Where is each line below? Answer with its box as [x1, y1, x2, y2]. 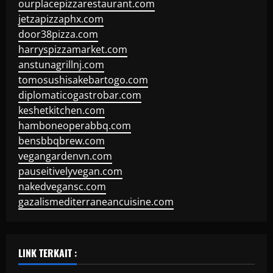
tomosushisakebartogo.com [18, 73, 148, 87]
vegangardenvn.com [18, 149, 112, 163]
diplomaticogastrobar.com [18, 88, 141, 102]
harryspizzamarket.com [18, 43, 127, 56]
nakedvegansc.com [18, 180, 106, 193]
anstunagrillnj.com [18, 58, 104, 71]
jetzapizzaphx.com [18, 12, 104, 26]
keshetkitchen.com [18, 104, 105, 117]
